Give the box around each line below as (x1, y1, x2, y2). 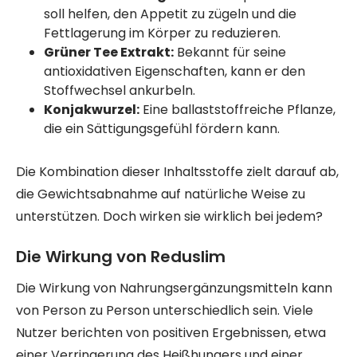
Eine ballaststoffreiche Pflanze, (139, 100, 335, 119)
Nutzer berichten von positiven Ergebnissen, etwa (16, 324, 326, 342)
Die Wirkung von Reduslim (16, 245, 226, 268)
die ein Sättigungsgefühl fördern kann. (44, 120, 280, 138)
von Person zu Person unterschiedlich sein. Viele (16, 301, 313, 320)
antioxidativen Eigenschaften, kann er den (44, 62, 305, 80)
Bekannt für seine (174, 43, 286, 61)
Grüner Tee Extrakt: (44, 43, 174, 61)
